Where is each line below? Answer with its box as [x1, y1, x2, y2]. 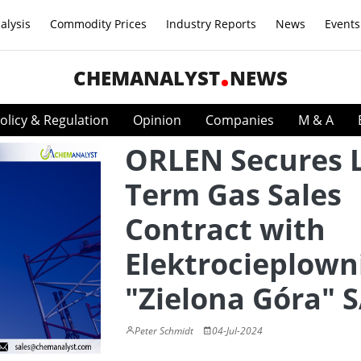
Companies [205, 111, 274, 129]
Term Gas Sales [125, 175, 342, 214]
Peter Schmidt [135, 324, 193, 338]
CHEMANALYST [73, 64, 220, 91]
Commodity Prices [50, 16, 147, 31]
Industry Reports [166, 16, 256, 31]
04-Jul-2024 [212, 324, 263, 338]
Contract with [125, 210, 326, 249]
